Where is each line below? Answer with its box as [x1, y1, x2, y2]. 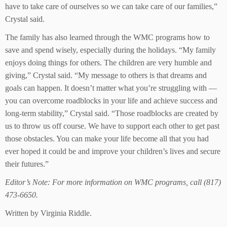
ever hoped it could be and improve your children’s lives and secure [5, 146, 220, 156]
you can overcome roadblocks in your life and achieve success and [5, 96, 217, 105]
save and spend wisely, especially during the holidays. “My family [5, 45, 216, 54]
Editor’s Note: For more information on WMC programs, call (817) [5, 177, 221, 186]
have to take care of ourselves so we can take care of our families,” [5, 2, 217, 11]
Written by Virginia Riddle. [5, 208, 92, 217]
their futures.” [5, 159, 49, 168]
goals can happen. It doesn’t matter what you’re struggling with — [5, 83, 217, 92]
